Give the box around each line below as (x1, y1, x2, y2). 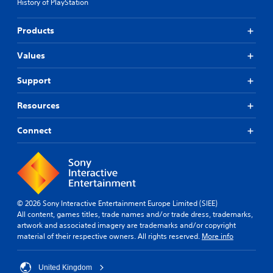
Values (17, 50, 45, 61)
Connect (17, 125, 51, 136)
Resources (17, 100, 60, 111)
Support (17, 75, 51, 86)
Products (17, 25, 54, 36)
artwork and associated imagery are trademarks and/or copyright (17, 220, 236, 230)
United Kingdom (38, 263, 92, 272)
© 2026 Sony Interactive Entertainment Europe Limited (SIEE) (17, 198, 218, 208)
